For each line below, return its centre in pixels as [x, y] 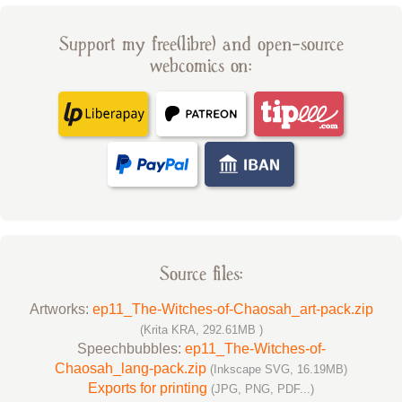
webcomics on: [201, 66]
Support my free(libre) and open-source [201, 44]
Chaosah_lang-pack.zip [132, 368]
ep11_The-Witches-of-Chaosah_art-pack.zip [232, 309]
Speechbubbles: [131, 348]
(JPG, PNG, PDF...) [262, 389]
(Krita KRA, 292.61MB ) [201, 329]
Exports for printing [149, 388]
